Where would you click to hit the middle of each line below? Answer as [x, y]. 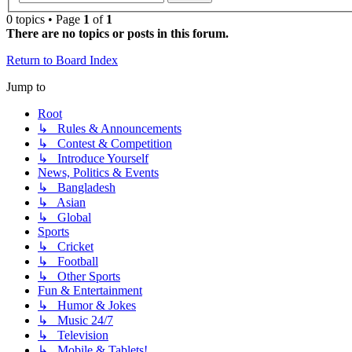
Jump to [26, 87]
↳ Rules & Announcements [110, 128]
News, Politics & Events [98, 172]
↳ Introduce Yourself [93, 158]
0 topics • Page [45, 19]
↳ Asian [62, 202]
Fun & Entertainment [90, 290]
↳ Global [64, 217]
